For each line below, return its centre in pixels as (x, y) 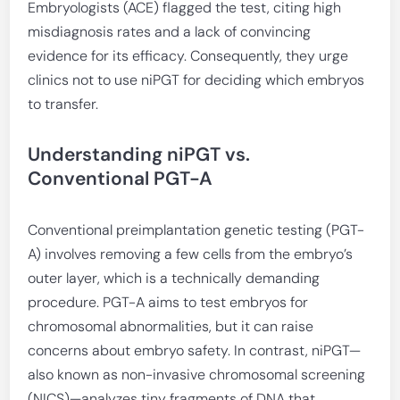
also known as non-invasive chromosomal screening (197, 375)
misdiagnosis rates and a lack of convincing (170, 32)
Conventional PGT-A (121, 179)
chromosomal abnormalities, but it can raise (171, 326)
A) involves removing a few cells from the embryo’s (191, 254)
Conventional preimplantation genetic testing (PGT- (196, 230)
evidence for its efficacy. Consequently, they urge (188, 56)
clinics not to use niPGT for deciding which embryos (196, 80)
